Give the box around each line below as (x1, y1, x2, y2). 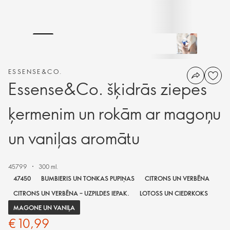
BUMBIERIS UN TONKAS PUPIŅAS (41, 174, 135, 183)
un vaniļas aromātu (8, 127, 140, 148)
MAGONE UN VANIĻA (13, 203, 75, 212)
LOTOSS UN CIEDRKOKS (140, 188, 208, 197)
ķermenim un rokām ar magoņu (8, 102, 221, 124)
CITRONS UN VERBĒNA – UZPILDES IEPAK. (13, 188, 129, 197)
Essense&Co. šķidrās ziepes (8, 78, 207, 99)
